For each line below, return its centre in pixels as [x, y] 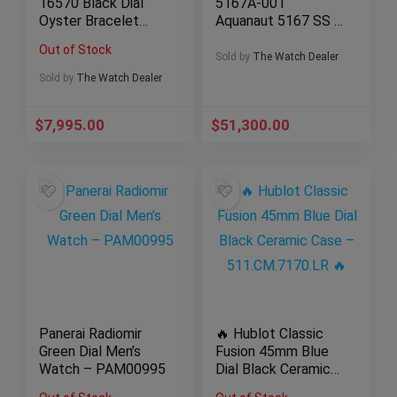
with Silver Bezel [90, 39]
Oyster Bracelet [89, 21]
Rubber [237, 39]
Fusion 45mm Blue [272, 352]
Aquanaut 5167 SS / [277, 21]
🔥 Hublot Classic [269, 334]
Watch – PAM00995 [102, 370]
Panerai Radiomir [90, 334]
